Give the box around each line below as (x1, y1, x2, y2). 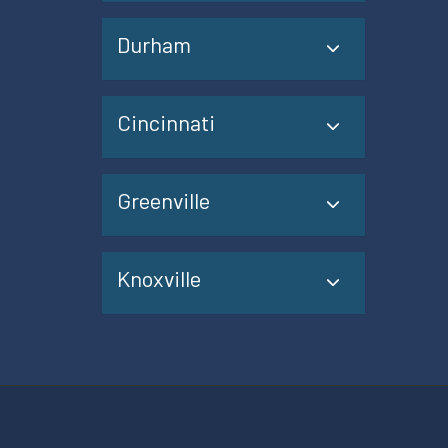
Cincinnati (117, 109, 215, 135)
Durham (117, 31, 191, 57)
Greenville (117, 187, 210, 213)
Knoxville (117, 265, 201, 291)
